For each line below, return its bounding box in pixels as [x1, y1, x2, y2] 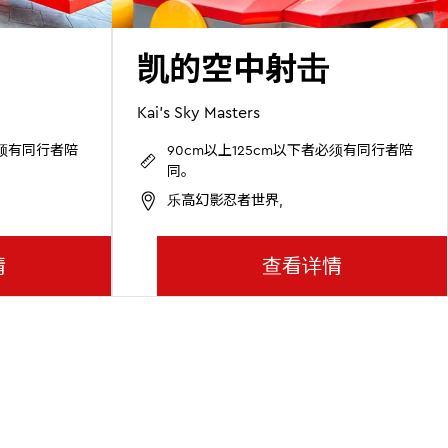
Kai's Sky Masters [137, 101, 260, 122]
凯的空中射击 [137, 47, 329, 88]
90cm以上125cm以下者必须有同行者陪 [167, 140, 413, 159]
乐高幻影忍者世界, [167, 191, 283, 210]
